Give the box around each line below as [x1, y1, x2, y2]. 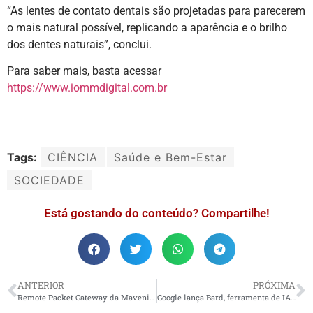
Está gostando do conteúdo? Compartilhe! [43, 206, 270, 221]
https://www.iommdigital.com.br [7, 81, 167, 95]
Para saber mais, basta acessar [7, 64, 161, 78]
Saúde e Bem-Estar [114, 150, 227, 165]
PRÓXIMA [253, 279, 296, 291]
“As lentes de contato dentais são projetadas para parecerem [7, 3, 305, 17]
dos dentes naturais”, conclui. [7, 37, 152, 51]
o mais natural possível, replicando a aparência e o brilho [7, 20, 287, 34]
